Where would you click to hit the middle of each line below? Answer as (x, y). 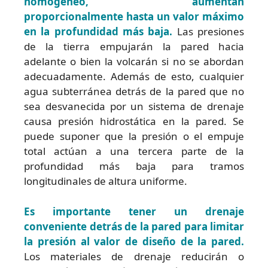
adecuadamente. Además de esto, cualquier (134, 77)
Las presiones (208, 32)
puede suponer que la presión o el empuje (134, 136)
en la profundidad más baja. (98, 32)
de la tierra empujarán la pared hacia (134, 47)
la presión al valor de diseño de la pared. (134, 241)
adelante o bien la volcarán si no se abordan (134, 62)
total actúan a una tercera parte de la (134, 151)
